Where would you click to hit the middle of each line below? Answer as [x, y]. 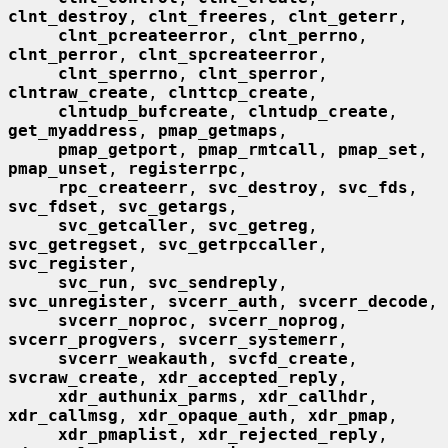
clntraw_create [78, 92]
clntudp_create [318, 111]
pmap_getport [118, 149]
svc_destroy [263, 187]
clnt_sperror [258, 73]
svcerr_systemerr [258, 339]
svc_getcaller [123, 225]
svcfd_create [288, 358]
